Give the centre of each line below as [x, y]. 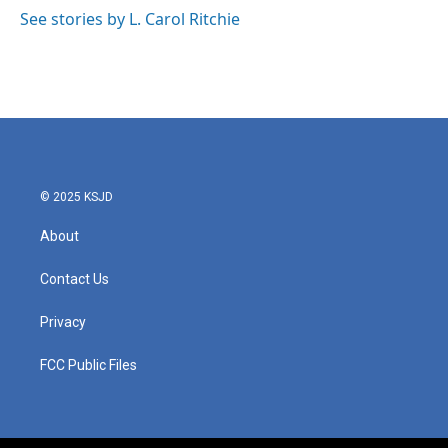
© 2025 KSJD [76, 197]
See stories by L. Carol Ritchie [130, 19]
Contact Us [74, 279]
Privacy [63, 322]
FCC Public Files [88, 365]
